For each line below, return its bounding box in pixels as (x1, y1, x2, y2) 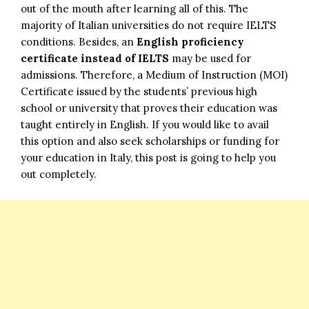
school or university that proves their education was (21, 101, 277, 114)
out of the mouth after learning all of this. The (21, 1, 248, 15)
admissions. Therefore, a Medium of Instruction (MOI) (21, 68, 288, 81)
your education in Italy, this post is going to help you (21, 150, 276, 164)
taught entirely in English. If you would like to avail (21, 117, 269, 131)
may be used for (169, 51, 251, 65)
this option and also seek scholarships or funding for (21, 134, 279, 148)
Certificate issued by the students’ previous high (21, 84, 257, 98)
